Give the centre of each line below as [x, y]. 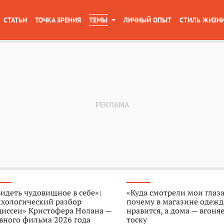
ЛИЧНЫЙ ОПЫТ [147, 20]
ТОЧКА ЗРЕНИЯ [58, 20]
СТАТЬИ [15, 20]
